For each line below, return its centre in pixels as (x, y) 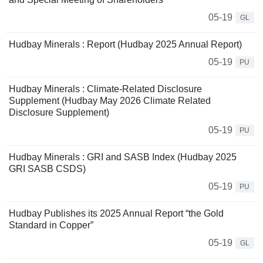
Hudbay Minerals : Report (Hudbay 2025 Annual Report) (125, 45)
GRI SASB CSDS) (47, 169)
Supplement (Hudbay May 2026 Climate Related (110, 101)
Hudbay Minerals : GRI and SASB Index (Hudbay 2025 (123, 157)
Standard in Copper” (51, 225)
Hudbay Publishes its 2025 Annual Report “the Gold (116, 214)
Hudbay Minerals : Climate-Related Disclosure (105, 89)
